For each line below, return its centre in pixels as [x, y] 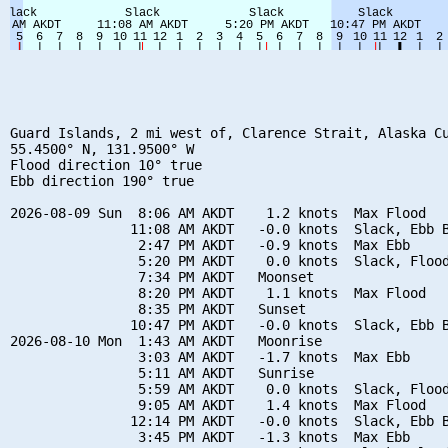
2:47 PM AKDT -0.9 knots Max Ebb [210, 244]
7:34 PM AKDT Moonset [162, 276]
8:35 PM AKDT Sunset [158, 308]
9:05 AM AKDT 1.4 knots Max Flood [218, 404]
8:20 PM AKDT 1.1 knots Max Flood [218, 292]
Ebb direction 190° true [102, 180]
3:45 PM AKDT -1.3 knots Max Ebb [210, 436]
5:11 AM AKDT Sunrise [162, 372]
